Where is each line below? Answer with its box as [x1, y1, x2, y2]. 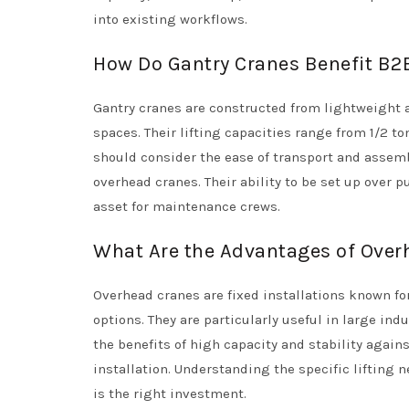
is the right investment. [93, 385, 246, 402]
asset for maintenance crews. [93, 198, 280, 215]
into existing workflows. [93, 11, 247, 27]
